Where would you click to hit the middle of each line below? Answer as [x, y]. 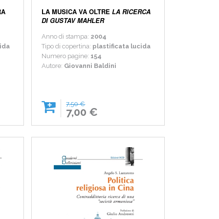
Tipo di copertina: [67, 46]
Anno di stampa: [66, 37]
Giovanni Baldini [90, 66]
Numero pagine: [66, 56]
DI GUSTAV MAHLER [73, 21]
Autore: [53, 66]
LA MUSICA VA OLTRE [77, 12]
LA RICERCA [131, 12]
